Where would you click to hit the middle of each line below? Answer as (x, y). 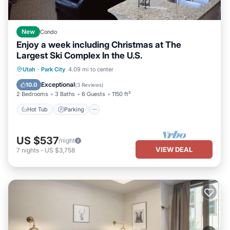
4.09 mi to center (91, 69)
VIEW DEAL (174, 149)
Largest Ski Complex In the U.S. (79, 55)
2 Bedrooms (32, 94)
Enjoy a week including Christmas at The (99, 45)
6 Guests (93, 94)
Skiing (168, 82)
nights (30, 150)
